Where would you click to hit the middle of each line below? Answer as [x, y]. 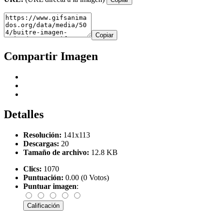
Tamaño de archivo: [56, 153]
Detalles [24, 115]
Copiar [104, 35]
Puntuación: [43, 178]
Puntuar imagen [50, 186]
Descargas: [41, 144]
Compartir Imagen [51, 56]
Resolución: [42, 135]
